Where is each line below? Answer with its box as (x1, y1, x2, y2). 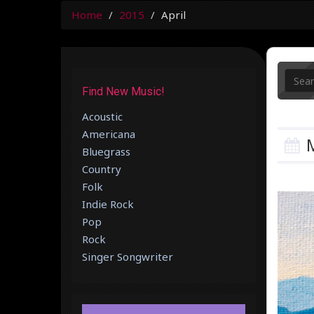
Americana (82, 127, 135, 141)
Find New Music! (82, 85, 165, 98)
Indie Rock (82, 197, 134, 211)
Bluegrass (82, 144, 130, 158)
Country (82, 162, 121, 176)
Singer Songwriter (82, 250, 173, 264)
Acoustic (82, 109, 123, 123)
